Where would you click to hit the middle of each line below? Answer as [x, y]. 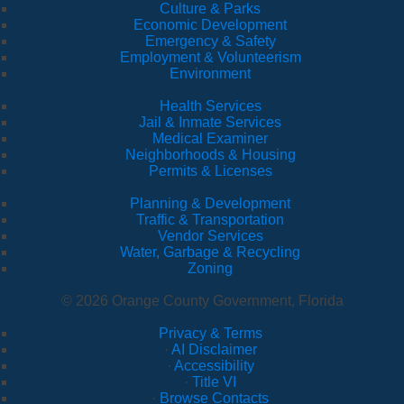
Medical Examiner [210, 139]
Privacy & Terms [210, 334]
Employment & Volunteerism [210, 58]
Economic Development [210, 25]
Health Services [210, 106]
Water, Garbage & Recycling [210, 252]
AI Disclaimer [214, 350]
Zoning [210, 269]
